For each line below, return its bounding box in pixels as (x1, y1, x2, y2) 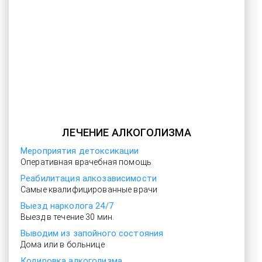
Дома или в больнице (20, 240, 105, 249)
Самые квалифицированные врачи (20, 185, 158, 194)
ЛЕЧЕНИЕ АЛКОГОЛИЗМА (62, 126, 191, 139)
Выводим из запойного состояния (20, 228, 164, 239)
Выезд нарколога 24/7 (20, 201, 113, 211)
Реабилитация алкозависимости (20, 173, 157, 184)
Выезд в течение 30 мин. (20, 212, 115, 222)
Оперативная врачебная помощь (20, 157, 151, 167)
